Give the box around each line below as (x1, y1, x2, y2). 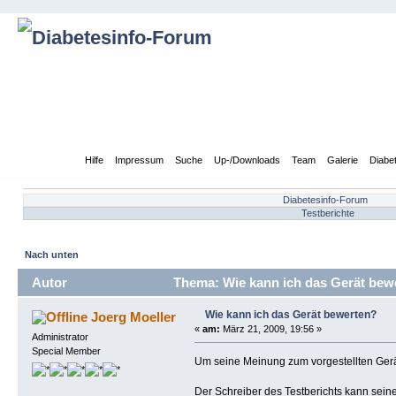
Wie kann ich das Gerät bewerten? (204, 308, 377, 321)
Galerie (327, 154, 359, 165)
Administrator (31, 331, 88, 342)
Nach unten (25, 249, 80, 261)
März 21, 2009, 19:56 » (219, 323, 322, 334)
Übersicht (28, 154, 74, 165)
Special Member (31, 345, 101, 356)
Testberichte (301, 208, 355, 219)
